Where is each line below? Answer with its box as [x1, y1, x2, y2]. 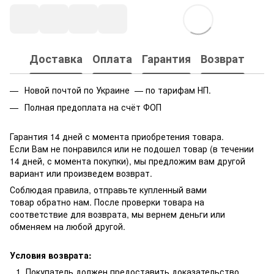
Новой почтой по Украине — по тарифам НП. [24, 83, 211, 96]
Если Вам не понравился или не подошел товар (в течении [10, 143, 254, 155]
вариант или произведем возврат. [10, 167, 152, 180]
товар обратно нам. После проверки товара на [10, 196, 204, 209]
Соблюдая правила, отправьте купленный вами [10, 183, 207, 196]
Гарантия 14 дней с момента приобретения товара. [10, 130, 224, 143]
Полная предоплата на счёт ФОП [24, 100, 161, 113]
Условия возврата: [10, 249, 92, 262]
